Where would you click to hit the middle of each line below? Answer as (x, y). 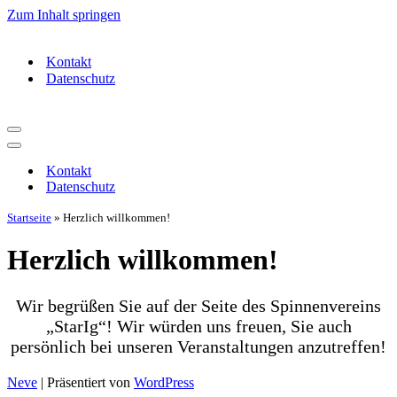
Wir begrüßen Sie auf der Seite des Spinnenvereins (198, 305)
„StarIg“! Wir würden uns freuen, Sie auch (198, 326)
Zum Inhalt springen (64, 15)
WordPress (164, 382)
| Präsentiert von (86, 382)
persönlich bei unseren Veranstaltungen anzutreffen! (198, 346)
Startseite (29, 218)
